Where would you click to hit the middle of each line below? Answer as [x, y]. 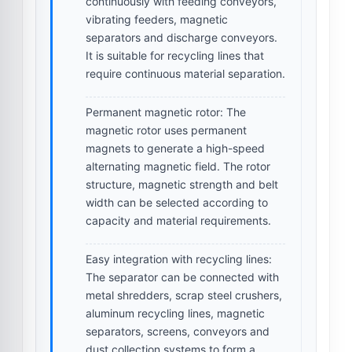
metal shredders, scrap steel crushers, [184, 295]
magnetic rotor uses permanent [166, 130]
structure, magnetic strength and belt [182, 184]
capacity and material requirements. [178, 220]
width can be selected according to [177, 202]
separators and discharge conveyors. [181, 37]
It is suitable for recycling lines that [175, 55]
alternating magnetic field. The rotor [178, 166]
